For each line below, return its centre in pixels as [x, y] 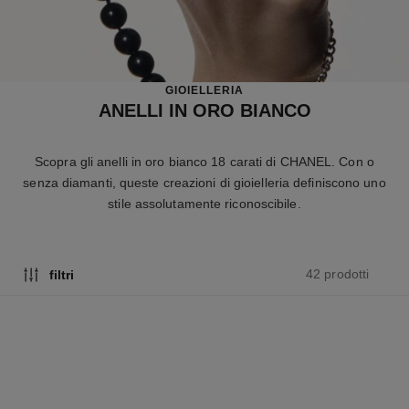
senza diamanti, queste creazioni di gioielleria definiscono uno [204, 182]
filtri [61, 274]
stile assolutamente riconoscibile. [204, 203]
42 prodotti [338, 274]
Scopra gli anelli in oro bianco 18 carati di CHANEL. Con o [204, 161]
